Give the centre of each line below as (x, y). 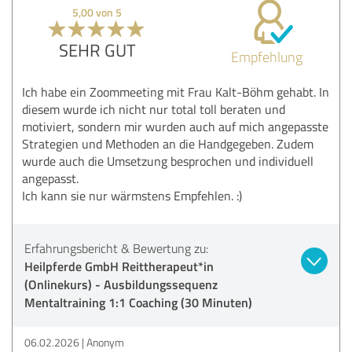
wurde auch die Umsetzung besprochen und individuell (168, 161)
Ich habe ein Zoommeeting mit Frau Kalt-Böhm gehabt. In (176, 92)
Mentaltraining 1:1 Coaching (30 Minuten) (138, 302)
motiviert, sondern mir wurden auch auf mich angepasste (175, 126)
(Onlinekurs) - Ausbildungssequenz (121, 284)
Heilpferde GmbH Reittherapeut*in (119, 266)
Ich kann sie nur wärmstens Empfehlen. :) (132, 195)
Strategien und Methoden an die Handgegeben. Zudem (168, 143)
